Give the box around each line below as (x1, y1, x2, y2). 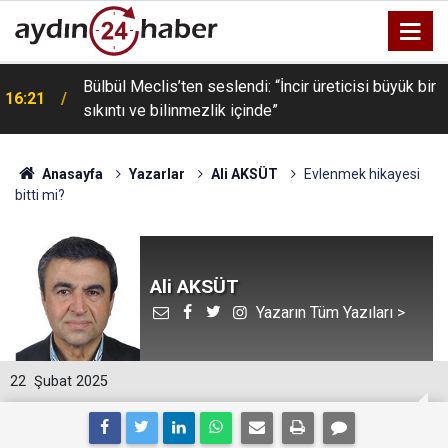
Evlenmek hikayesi (303, 166, 420, 182)
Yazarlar (128, 166, 185, 182)
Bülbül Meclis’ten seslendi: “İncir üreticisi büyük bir (83, 77, 436, 96)
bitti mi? (15, 187, 65, 203)
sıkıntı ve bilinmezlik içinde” (83, 101, 278, 120)
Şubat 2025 (34, 373, 108, 390)
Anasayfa (38, 166, 103, 182)
